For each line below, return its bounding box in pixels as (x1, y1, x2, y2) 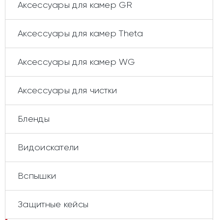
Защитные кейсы (18, 199, 89, 209)
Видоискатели (18, 142, 79, 152)
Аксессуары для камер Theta (18, 28, 143, 38)
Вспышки (18, 170, 56, 181)
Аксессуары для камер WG (18, 56, 135, 67)
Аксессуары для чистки (18, 85, 117, 95)
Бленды (18, 113, 50, 124)
